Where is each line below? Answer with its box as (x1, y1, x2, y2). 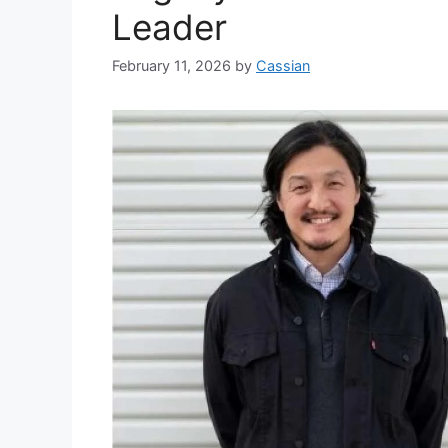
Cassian (256, 57, 310, 75)
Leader (112, 6, 227, 48)
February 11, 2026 (112, 57, 231, 75)
